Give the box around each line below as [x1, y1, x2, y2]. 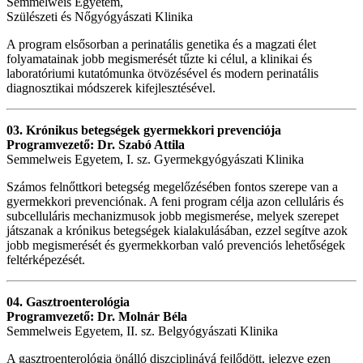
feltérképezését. [6, 253, 85, 267]
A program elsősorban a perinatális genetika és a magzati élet [6, 37, 316, 52]
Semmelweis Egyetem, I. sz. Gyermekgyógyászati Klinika [6, 152, 304, 167]
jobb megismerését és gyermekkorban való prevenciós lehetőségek [6, 238, 345, 253]
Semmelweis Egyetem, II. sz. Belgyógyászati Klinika [6, 324, 278, 339]
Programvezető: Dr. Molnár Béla [6, 310, 187, 324]
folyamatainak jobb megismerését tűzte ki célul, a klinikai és [6, 52, 312, 66]
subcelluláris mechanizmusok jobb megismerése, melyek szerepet [6, 209, 339, 224]
